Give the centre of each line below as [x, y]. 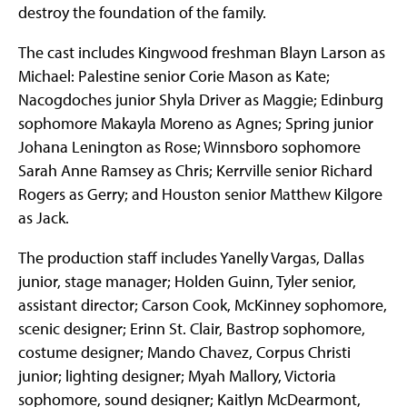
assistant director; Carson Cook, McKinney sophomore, [203, 305]
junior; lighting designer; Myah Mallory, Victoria [177, 376]
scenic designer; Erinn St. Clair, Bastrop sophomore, [192, 329]
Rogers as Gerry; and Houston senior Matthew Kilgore [200, 194]
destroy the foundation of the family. [142, 13]
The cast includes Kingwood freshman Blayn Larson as [202, 53]
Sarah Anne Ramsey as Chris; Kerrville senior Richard [195, 171]
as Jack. [44, 218]
